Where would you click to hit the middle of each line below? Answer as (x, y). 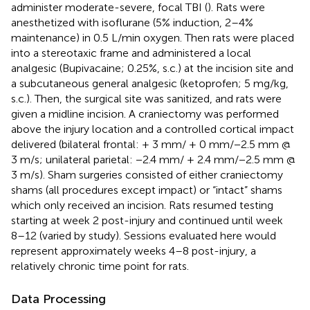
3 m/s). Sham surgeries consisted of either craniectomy (147, 174)
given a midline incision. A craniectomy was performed (145, 113)
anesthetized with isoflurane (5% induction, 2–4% (132, 22)
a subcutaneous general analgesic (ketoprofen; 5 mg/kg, (150, 83)
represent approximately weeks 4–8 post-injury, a (134, 250)
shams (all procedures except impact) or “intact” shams (147, 190)
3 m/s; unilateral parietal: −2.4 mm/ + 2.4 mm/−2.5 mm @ (153, 159)
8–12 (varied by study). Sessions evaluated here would (144, 235)
